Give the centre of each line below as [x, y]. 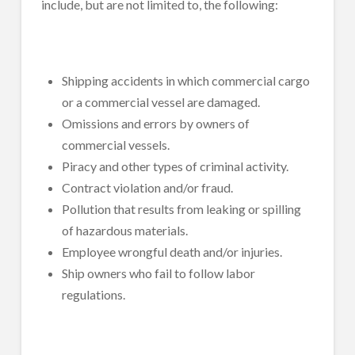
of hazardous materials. [125, 230]
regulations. [94, 294]
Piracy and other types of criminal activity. [176, 166]
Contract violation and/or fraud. [148, 187]
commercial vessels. [116, 144]
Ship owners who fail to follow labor [159, 273]
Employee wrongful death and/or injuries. [172, 251]
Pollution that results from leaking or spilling [182, 208]
